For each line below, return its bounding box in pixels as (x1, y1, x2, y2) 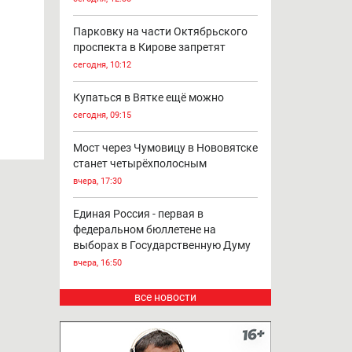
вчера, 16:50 (72, 258, 122, 269)
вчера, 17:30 (72, 176, 122, 187)
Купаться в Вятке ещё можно (72, 91, 224, 104)
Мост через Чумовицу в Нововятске (72, 141, 258, 155)
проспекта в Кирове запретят (72, 41, 225, 54)
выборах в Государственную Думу (72, 239, 251, 252)
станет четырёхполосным (72, 157, 207, 170)
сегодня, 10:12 (72, 60, 131, 71)
